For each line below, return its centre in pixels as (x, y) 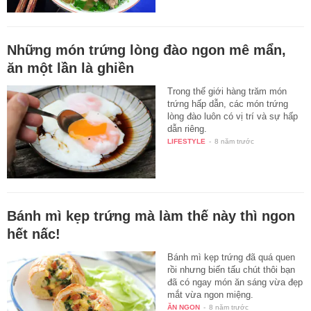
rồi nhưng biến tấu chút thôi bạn (232, 270)
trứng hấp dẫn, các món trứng (228, 104)
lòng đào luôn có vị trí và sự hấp (233, 117)
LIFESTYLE (187, 142)
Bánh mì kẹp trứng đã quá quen (232, 258)
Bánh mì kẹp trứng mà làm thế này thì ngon (151, 216)
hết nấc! (34, 234)
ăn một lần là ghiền (70, 68)
